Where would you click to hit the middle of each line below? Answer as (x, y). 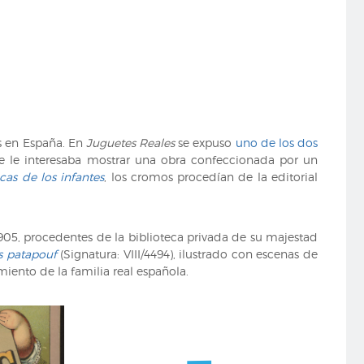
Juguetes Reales (130, 142)
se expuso (205, 142)
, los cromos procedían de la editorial (211, 176)
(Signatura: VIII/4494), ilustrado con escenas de (187, 254)
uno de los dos (277, 142)
